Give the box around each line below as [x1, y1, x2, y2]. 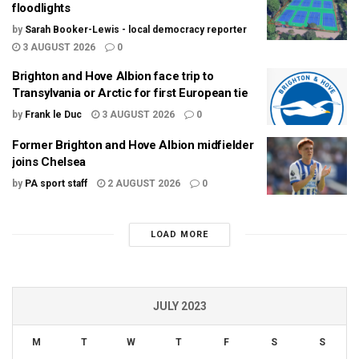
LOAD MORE [150, 228, 208, 240]
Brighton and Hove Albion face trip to [12, 68, 214, 83]
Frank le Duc [25, 108, 82, 120]
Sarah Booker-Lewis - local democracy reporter [25, 23, 247, 35]
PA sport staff [25, 178, 87, 190]
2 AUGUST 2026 [105, 178, 180, 190]
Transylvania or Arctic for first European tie [12, 85, 248, 100]
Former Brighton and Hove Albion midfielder [12, 138, 254, 153]
